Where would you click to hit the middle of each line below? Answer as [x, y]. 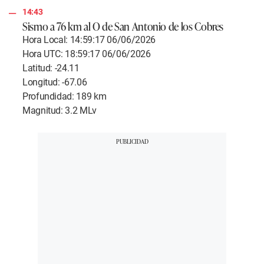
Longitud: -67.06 [55, 82]
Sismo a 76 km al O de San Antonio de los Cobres [123, 26]
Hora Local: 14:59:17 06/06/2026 [89, 40]
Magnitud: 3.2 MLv [60, 111]
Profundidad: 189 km [65, 97]
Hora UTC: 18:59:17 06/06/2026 [87, 54]
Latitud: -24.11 [51, 68]
